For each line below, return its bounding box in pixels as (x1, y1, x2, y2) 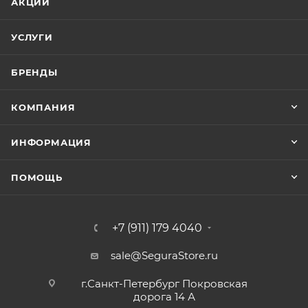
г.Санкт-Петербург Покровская (80, 277, 247, 290)
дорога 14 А (133, 290, 195, 303)
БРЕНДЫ (11, 67, 58, 78)
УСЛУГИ (11, 32, 53, 43)
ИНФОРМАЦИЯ (11, 137, 91, 148)
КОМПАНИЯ (11, 102, 76, 113)
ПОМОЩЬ (11, 172, 63, 183)
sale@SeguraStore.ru (110, 249, 218, 262)
